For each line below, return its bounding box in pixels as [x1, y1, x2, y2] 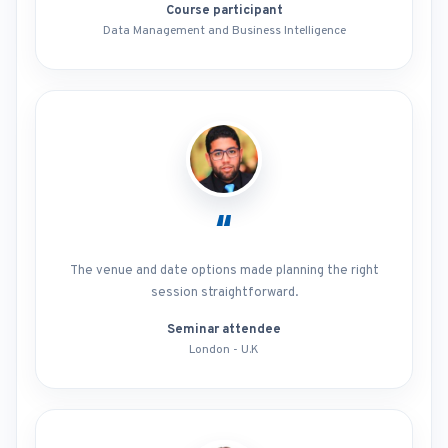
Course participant [165, 3, 283, 19]
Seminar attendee [167, 322, 281, 338]
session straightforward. [150, 285, 298, 301]
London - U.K [189, 342, 259, 358]
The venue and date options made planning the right [69, 263, 379, 279]
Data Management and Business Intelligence [102, 23, 346, 39]
